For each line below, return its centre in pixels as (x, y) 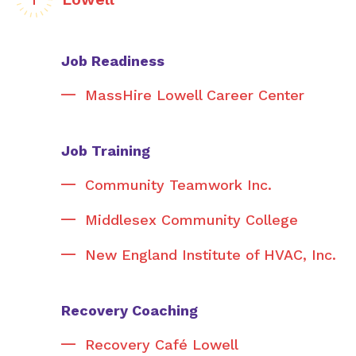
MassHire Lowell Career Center (195, 95)
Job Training (106, 151)
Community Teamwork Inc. (178, 185)
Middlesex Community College (192, 220)
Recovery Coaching (130, 310)
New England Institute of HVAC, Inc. (211, 255)
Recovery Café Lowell (162, 344)
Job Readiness (113, 61)
